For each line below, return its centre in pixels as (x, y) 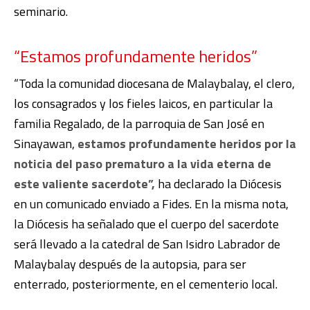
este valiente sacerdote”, (84, 183)
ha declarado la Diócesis (218, 183)
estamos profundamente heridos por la (185, 143)
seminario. (41, 11)
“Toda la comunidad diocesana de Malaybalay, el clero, (154, 83)
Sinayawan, (44, 143)
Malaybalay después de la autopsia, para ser (130, 264)
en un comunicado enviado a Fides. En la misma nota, (151, 203)
